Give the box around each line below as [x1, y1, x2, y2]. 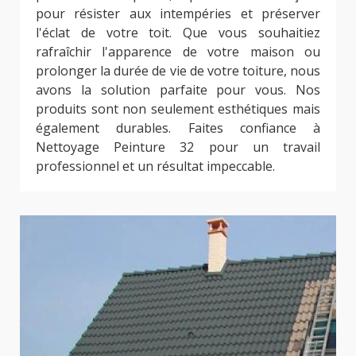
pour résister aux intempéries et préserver [36, 5, 320, 23]
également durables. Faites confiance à [36, 119, 320, 137]
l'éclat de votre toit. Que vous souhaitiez [36, 24, 320, 42]
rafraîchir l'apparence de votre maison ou [36, 43, 320, 61]
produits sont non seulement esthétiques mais [36, 100, 320, 118]
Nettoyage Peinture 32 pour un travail [36, 138, 320, 157]
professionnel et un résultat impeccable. [36, 157, 275, 176]
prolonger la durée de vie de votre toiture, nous [36, 62, 320, 80]
